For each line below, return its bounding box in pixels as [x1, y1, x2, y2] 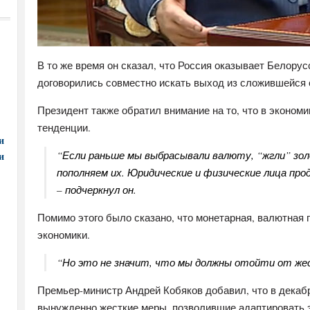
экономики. [37, 228, 90, 241]
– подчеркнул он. [57, 183, 136, 197]
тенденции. [37, 120, 91, 134]
